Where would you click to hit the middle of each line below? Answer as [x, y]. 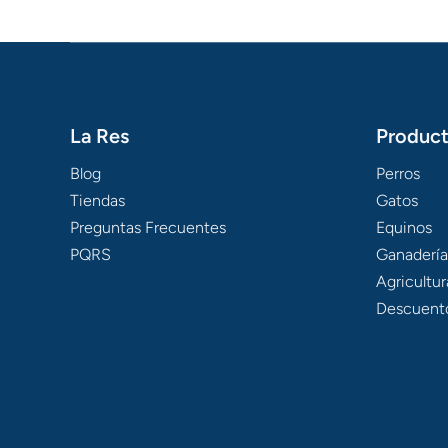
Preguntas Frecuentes [148, 228]
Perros [398, 174]
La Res [99, 136]
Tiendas [97, 201]
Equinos [404, 228]
